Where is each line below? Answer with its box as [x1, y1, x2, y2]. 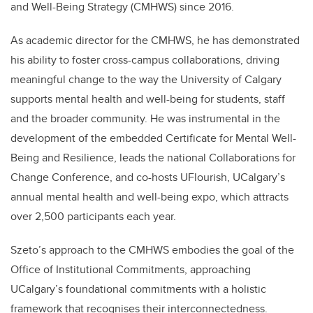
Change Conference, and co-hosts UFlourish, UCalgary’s [10, 168, 285, 185]
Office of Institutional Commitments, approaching [10, 261, 251, 277]
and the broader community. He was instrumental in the [10, 110, 280, 126]
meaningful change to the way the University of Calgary [10, 71, 282, 87]
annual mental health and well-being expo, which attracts [10, 188, 289, 205]
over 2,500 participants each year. [10, 208, 176, 224]
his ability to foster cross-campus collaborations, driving [10, 51, 279, 68]
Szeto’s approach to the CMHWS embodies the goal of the [10, 241, 294, 258]
